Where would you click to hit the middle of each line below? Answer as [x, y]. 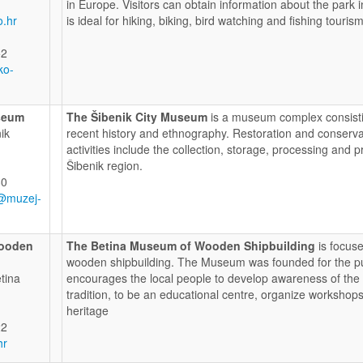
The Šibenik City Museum [137, 116]
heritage [88, 310]
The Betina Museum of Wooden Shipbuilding [191, 245]
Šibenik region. [105, 165]
